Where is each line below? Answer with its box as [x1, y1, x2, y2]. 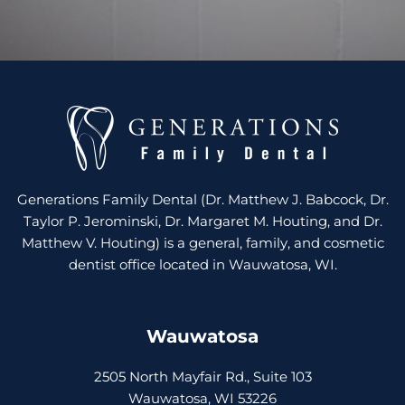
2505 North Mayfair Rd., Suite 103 [93, 369, 312, 386]
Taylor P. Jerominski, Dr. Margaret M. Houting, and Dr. [23, 212, 382, 230]
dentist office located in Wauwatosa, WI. [68, 256, 337, 273]
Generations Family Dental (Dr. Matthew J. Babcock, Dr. [16, 191, 389, 208]
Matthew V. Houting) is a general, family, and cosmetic [21, 234, 384, 251]
